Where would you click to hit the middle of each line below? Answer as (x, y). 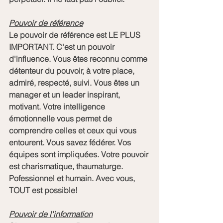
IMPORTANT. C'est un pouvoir (63, 47)
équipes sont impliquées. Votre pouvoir (80, 154)
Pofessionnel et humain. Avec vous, (73, 178)
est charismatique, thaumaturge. (67, 166)
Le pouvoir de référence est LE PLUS (76, 35)
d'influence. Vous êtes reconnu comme (79, 58)
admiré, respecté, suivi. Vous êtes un (75, 82)
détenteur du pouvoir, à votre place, (73, 70)
